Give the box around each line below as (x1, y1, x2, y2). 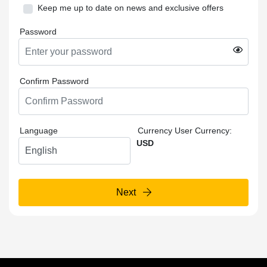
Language (20, 126, 58, 135)
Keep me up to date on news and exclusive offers (38, 3, 223, 13)
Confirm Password (20, 76, 89, 86)
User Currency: (175, 126, 232, 135)
